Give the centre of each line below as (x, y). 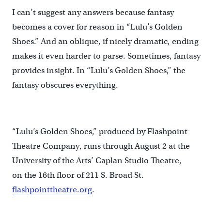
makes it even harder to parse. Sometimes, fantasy (106, 56)
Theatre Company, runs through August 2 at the (101, 146)
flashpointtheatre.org (52, 189)
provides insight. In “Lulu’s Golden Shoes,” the (99, 70)
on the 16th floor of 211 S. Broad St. (78, 175)
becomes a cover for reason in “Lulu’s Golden (97, 27)
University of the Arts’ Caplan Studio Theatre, (97, 160)
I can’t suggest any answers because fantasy (93, 12)
